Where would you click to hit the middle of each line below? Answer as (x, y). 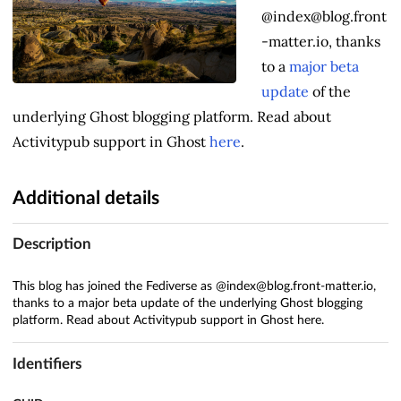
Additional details (86, 198)
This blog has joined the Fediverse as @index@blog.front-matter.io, (194, 287)
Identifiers (47, 364)
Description (52, 244)
